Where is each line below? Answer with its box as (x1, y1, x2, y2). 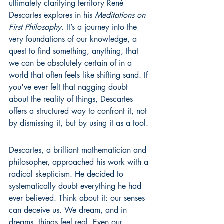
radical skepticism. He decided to (9, 169, 126, 179)
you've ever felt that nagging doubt (9, 82, 130, 92)
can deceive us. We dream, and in (9, 205, 129, 215)
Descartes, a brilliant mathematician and (9, 145, 149, 155)
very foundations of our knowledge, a (9, 34, 139, 44)
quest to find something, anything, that (9, 46, 141, 56)
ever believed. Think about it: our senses (9, 193, 147, 203)
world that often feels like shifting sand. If (9, 70, 150, 80)
